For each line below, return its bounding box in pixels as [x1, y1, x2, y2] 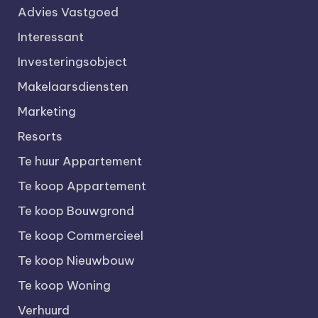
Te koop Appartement [17, 178, 146, 194]
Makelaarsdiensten [17, 79, 128, 94]
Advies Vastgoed [17, 4, 119, 20]
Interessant [17, 29, 84, 45]
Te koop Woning [17, 278, 111, 293]
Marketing [17, 104, 76, 119]
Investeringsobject [17, 54, 127, 70]
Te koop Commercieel [17, 228, 143, 243]
